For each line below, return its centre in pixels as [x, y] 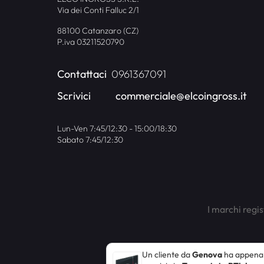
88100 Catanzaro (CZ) [98, 30]
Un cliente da [167, 255]
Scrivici [74, 95]
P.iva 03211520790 [91, 42]
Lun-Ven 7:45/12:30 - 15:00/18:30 [117, 128]
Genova [207, 255]
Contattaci [82, 74]
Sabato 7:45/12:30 [90, 139]
